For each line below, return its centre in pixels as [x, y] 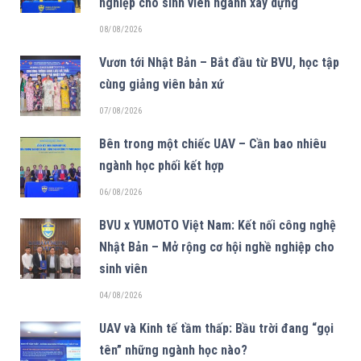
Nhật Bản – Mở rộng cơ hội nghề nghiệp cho [217, 247]
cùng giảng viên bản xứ [162, 84]
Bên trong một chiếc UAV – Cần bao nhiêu [213, 143]
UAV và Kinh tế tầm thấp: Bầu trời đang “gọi [216, 328]
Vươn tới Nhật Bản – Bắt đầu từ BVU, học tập [219, 62]
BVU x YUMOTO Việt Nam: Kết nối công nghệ [218, 225]
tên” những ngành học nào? [173, 350]
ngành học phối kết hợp [162, 165]
